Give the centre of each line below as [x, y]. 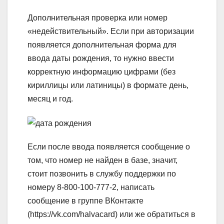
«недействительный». [68, 31]
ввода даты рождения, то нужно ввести [101, 58]
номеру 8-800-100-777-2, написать [91, 187]
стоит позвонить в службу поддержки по [102, 173]
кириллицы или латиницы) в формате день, [108, 85]
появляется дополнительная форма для [102, 45]
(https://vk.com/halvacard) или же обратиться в [111, 214]
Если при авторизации [151, 31]
